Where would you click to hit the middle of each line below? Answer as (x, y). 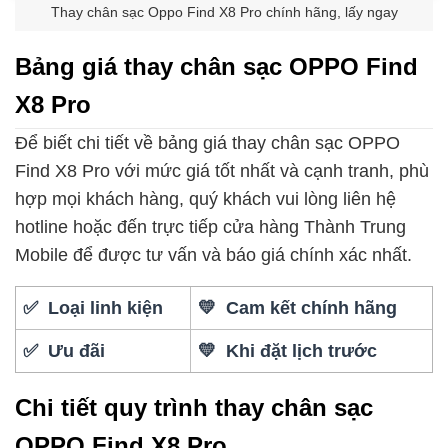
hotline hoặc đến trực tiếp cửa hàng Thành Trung (210, 227)
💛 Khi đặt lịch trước (288, 350)
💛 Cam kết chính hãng (298, 307)
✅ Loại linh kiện (93, 307)
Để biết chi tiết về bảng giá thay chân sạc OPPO (207, 143)
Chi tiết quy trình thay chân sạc (194, 407)
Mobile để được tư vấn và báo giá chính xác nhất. (213, 255)
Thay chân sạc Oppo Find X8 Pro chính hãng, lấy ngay (224, 13)
